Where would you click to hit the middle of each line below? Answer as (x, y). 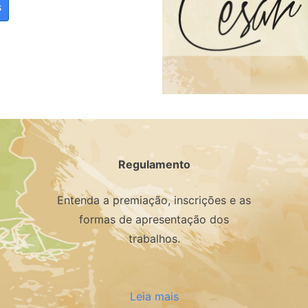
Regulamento (154, 165)
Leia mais (154, 297)
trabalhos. (154, 239)
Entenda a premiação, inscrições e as (154, 200)
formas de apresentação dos (154, 220)
